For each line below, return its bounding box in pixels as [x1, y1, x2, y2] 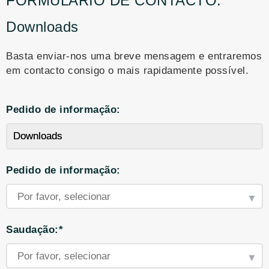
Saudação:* [6, 224, 63, 235]
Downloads [6, 19, 79, 35]
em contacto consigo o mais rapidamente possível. [6, 65, 249, 76]
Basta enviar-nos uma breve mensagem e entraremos [6, 50, 262, 62]
